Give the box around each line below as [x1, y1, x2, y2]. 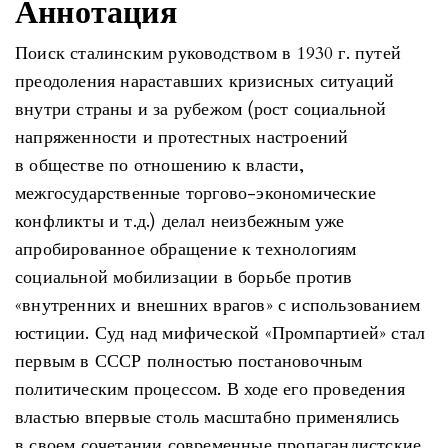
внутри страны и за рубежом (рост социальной [15, 96, 387, 122]
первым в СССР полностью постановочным [15, 348, 363, 374]
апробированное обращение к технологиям [15, 236, 357, 262]
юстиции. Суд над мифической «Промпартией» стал [15, 320, 426, 346]
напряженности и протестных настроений [15, 124, 349, 150]
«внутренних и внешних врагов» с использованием [15, 292, 421, 318]
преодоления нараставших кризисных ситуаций [15, 68, 395, 94]
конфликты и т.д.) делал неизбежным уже [15, 208, 345, 234]
